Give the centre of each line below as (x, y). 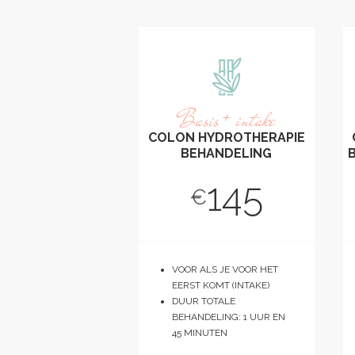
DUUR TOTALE (204, 302)
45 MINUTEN (200, 333)
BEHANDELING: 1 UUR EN (229, 317)
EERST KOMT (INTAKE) (221, 286)
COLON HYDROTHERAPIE (226, 137)
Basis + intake (226, 120)
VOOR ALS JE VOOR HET (225, 270)
